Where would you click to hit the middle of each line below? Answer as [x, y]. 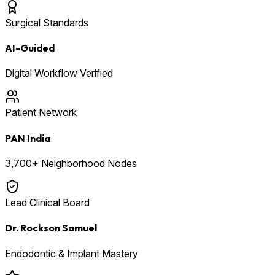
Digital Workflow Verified [59, 73]
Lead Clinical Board [47, 203]
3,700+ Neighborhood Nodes [71, 163]
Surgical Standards [47, 22]
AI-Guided [30, 48]
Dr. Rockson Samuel [51, 228]
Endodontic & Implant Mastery [72, 253]
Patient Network [41, 113]
